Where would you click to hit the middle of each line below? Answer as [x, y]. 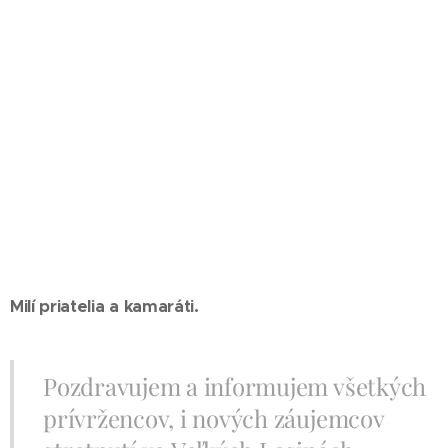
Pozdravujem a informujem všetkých [235, 385]
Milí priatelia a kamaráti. [104, 306]
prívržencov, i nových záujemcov [214, 417]
